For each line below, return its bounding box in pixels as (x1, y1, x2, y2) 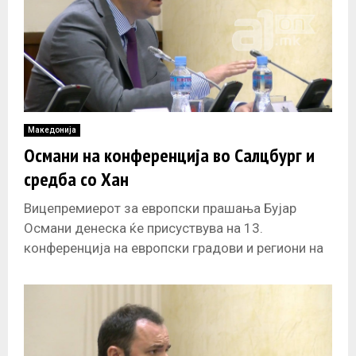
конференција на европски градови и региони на (24, 240, 323, 257)
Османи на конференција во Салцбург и (24, 143, 315, 168)
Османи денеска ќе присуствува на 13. (24, 220, 263, 237)
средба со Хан (24, 167, 129, 192)
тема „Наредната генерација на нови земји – (24, 260, 299, 277)
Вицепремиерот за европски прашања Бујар (24, 200, 296, 217)
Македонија (28, 126, 76, 135)
